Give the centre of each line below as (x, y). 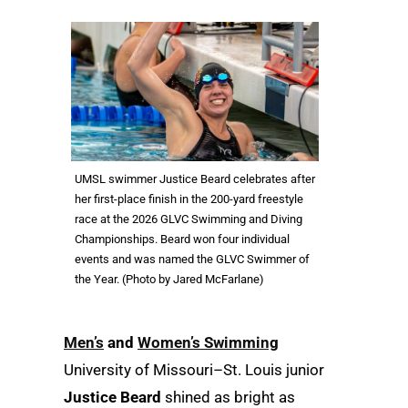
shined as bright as (228, 397)
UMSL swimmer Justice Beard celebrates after (195, 179)
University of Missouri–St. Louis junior (194, 370)
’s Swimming (235, 342)
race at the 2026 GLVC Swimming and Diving (189, 219)
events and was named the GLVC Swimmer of (192, 259)
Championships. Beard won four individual (182, 239)
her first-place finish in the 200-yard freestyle (189, 199)
